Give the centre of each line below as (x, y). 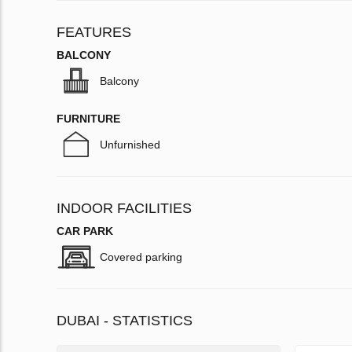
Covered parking (141, 257)
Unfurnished (130, 145)
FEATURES (94, 33)
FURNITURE (88, 119)
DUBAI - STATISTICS (125, 321)
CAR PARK (85, 231)
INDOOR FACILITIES (124, 209)
